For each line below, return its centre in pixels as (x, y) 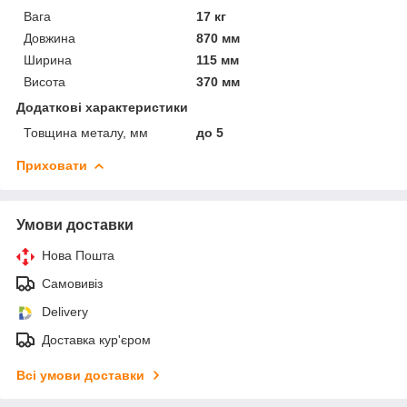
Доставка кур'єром (96, 339)
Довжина (50, 38)
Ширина (48, 60)
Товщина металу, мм (86, 132)
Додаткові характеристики (102, 107)
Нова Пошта (78, 255)
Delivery (65, 311)
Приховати (52, 165)
